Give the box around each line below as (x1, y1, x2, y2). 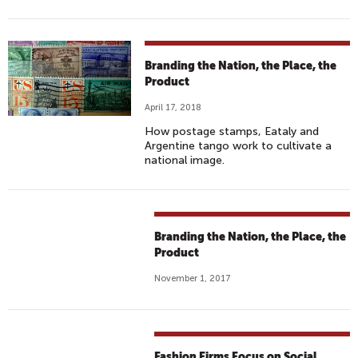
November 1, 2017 (154, 273, 232, 284)
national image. (145, 153, 225, 167)
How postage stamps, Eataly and (145, 125, 320, 138)
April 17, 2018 (145, 102, 202, 113)
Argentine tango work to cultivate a (145, 139, 332, 153)
